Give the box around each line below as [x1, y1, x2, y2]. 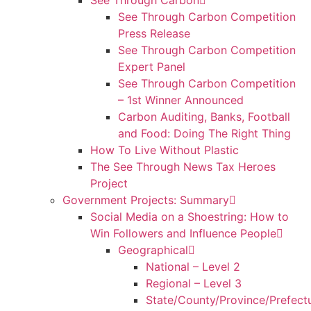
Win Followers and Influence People [90, 226, 276, 240]
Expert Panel [118, 60, 185, 74]
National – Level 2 [146, 260, 240, 274]
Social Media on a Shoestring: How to [90, 210, 289, 224]
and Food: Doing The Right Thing [118, 126, 291, 140]
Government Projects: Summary [62, 193, 229, 207]
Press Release [118, 26, 190, 40]
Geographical [118, 243, 188, 257]
